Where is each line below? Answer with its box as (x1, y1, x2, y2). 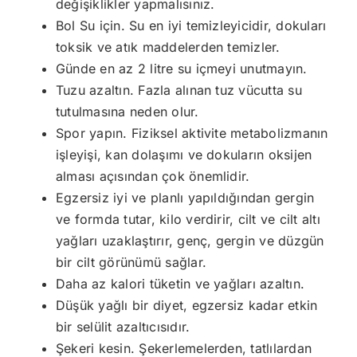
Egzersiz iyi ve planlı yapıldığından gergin (56, 189, 315, 206)
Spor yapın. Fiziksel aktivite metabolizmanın (56, 124, 328, 141)
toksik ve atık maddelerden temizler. (56, 38, 280, 55)
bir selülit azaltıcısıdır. (56, 318, 190, 335)
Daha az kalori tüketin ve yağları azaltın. (56, 275, 305, 292)
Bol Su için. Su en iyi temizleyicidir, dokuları (56, 17, 327, 33)
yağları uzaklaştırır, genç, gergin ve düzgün (56, 232, 324, 249)
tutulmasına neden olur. (56, 103, 199, 120)
